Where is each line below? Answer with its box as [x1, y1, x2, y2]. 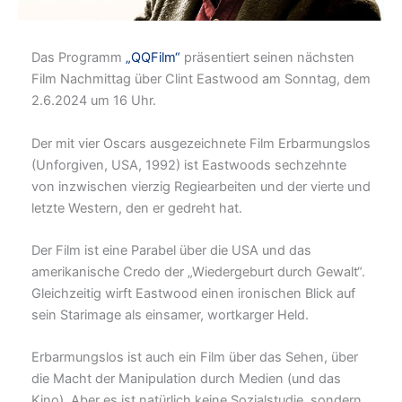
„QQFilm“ [126, 49, 180, 66]
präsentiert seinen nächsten [180, 49, 354, 66]
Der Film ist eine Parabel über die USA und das [31, 242, 311, 259]
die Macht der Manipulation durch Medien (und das [31, 371, 341, 388]
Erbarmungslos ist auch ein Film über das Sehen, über [31, 349, 358, 366]
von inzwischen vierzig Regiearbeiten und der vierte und [31, 178, 371, 195]
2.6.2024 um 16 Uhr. [31, 92, 156, 109]
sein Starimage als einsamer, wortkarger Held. [31, 307, 309, 324]
